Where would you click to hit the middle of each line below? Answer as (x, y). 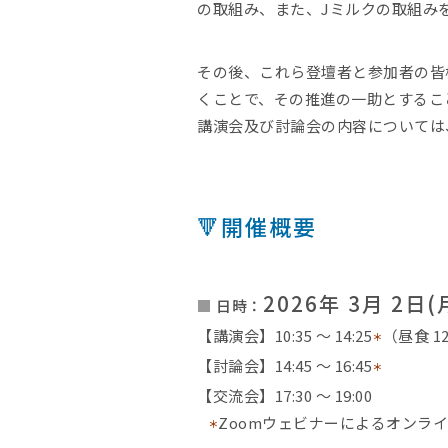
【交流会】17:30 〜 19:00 (284, 395)
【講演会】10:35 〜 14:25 (284, 335)
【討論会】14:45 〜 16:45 (284, 365)
